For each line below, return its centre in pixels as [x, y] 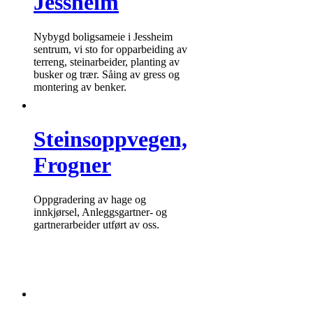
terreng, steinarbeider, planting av [107, 61]
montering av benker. [80, 87]
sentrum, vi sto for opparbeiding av [110, 49]
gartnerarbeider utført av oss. [96, 224]
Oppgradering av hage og [90, 199]
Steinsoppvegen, [110, 139]
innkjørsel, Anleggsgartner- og [100, 212]
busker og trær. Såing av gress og [107, 74]
